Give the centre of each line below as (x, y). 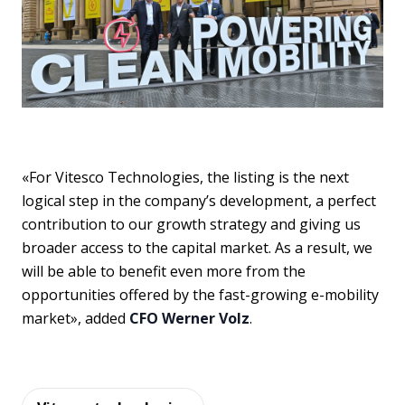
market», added (75, 318)
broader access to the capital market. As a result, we (197, 247)
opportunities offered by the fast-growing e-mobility (200, 294)
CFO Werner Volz (189, 318)
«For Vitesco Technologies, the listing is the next (185, 177)
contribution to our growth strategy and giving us (191, 224)
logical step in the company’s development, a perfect (199, 200)
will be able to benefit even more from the (164, 271)
